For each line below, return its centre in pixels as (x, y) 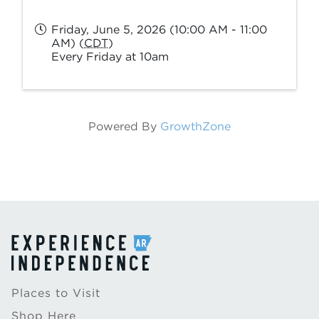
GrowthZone (195, 126)
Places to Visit (56, 293)
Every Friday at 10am (110, 56)
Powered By (124, 126)
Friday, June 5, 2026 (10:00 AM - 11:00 (159, 29)
